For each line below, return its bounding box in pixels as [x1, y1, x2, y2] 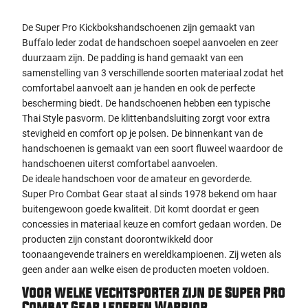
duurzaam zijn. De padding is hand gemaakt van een [22, 52, 243, 63]
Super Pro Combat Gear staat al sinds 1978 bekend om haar [22, 188, 277, 199]
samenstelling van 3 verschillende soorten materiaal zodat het [22, 67, 284, 78]
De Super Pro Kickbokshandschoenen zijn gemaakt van [22, 22, 255, 33]
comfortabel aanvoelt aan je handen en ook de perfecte [22, 82, 255, 93]
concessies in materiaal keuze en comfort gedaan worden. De [22, 219, 281, 230]
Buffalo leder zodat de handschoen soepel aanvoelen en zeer [22, 37, 278, 48]
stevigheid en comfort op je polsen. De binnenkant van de [22, 128, 263, 139]
